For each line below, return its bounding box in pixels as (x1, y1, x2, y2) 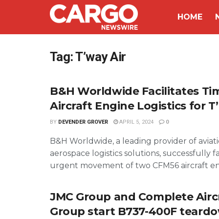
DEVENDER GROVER (58, 119, 108, 125)
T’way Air (75, 49, 126, 64)
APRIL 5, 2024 (118, 119, 153, 125)
